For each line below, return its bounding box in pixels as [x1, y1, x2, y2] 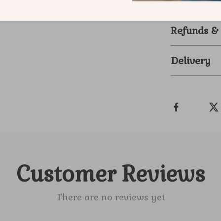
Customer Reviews [16, 160, 205, 188]
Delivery [171, 54, 211, 67]
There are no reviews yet [56, 191, 165, 203]
